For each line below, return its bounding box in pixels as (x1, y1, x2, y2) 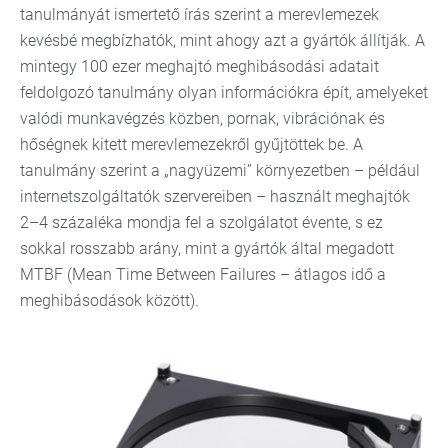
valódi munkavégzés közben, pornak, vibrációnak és (20, 109, 385, 128)
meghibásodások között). (20, 291, 199, 310)
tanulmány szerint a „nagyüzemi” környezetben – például (20, 161, 420, 180)
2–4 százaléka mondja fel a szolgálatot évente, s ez (20, 213, 383, 232)
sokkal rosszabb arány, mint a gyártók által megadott (20, 239, 394, 258)
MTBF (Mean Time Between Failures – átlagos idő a (20, 265, 386, 284)
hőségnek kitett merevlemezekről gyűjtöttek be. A (20, 135, 363, 154)
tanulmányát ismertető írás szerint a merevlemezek (20, 5, 379, 24)
